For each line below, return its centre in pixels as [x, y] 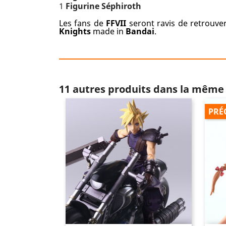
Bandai [139, 31]
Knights [75, 31]
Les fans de [83, 23]
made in [107, 31]
